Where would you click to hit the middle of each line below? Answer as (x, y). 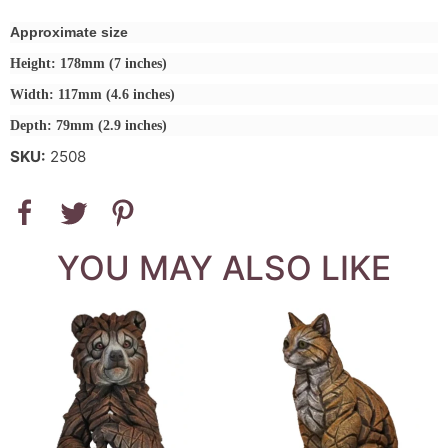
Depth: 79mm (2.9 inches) (88, 125)
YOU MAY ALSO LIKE (223, 267)
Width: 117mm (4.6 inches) (92, 94)
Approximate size (69, 31)
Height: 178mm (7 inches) (88, 63)
